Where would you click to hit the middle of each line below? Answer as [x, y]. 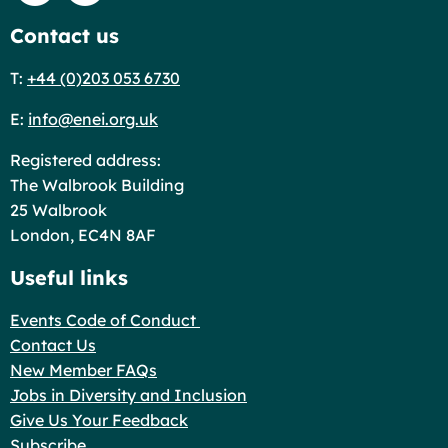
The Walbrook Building [97, 185]
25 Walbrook [58, 210]
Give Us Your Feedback [99, 420]
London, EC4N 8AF [83, 235]
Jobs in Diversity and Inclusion [128, 395]
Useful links [69, 278]
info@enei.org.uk [93, 119]
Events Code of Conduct [105, 320]
